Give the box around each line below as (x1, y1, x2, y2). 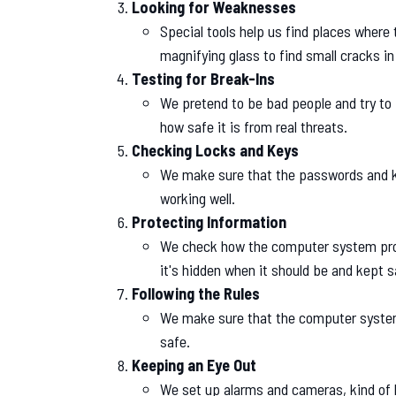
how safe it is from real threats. (160, 116, 347, 136)
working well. (160, 187, 235, 208)
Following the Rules (132, 283, 260, 303)
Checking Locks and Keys (132, 140, 299, 160)
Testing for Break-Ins (132, 68, 275, 88)
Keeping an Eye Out (132, 354, 256, 375)
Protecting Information (132, 211, 286, 232)
